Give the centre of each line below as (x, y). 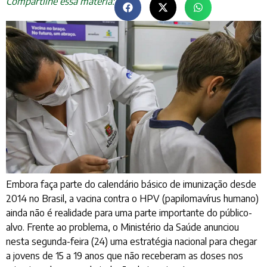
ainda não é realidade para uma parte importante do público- (129, 212)
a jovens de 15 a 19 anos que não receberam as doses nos (125, 255)
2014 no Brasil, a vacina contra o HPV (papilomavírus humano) (132, 198)
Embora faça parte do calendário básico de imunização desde (131, 184)
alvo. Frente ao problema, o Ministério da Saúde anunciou (122, 227)
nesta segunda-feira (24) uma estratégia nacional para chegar (131, 241)
